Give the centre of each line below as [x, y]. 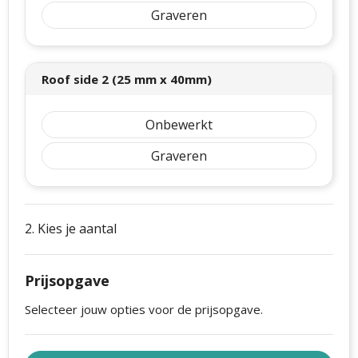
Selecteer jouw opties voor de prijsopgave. [144, 310]
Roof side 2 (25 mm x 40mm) [127, 80]
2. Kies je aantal [71, 229]
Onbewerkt [179, 125]
